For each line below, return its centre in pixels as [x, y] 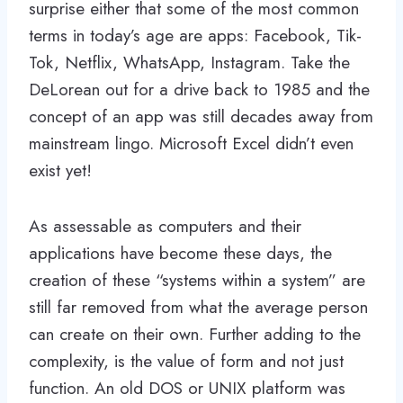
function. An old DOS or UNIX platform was [187, 388]
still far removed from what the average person [198, 307]
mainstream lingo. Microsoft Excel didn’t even [191, 143]
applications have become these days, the [180, 253]
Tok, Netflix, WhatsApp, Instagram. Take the [189, 62]
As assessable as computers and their [165, 226]
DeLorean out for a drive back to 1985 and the [199, 89]
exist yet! [60, 170]
